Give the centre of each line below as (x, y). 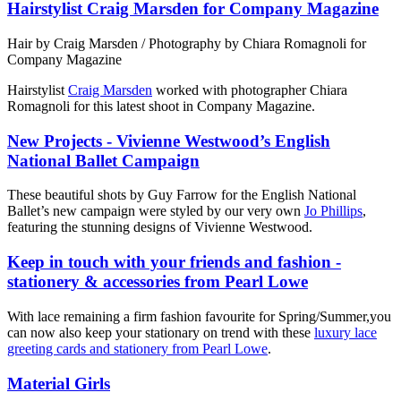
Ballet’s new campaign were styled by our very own (156, 211)
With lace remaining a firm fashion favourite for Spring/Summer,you (199, 316)
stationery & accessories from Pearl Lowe (158, 282)
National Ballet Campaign (103, 160)
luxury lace (346, 332)
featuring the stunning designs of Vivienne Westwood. (160, 227)
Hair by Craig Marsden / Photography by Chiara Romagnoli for (187, 43)
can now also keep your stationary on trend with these (161, 332)
